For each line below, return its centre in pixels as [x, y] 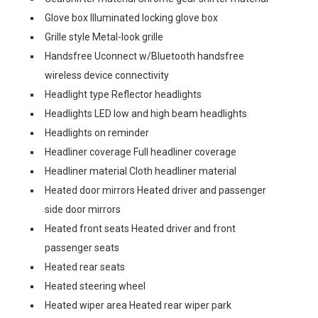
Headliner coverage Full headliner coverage [141, 152]
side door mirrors [83, 209]
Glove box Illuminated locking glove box [131, 18]
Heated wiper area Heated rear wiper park [138, 305]
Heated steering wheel [95, 286]
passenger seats [82, 248]
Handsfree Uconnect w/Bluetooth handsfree [144, 56]
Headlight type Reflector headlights [123, 94]
